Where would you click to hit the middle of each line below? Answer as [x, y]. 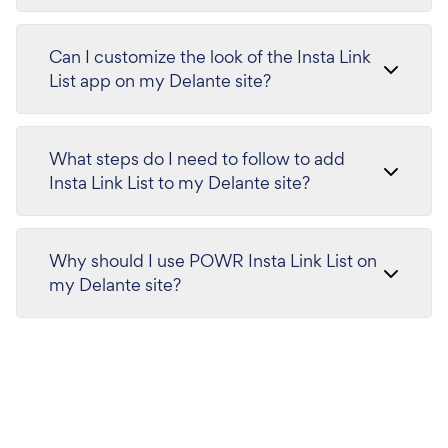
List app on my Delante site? [160, 81]
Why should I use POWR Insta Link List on [213, 261]
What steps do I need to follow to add [197, 159]
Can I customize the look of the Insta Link [210, 57]
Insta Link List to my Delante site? [179, 183]
